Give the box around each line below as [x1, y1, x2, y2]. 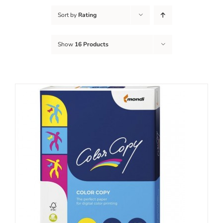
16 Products [74, 40, 109, 48]
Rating [78, 10, 97, 19]
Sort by [57, 10, 78, 19]
